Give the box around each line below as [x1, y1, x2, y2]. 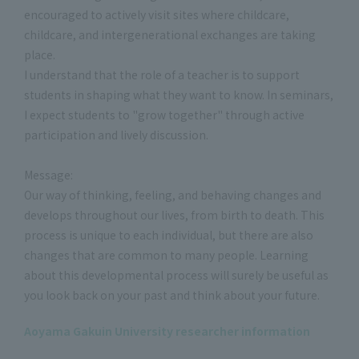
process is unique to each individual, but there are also [24, 227, 313, 243]
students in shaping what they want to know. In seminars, [24, 87, 333, 103]
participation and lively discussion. [24, 127, 208, 143]
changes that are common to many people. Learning [24, 247, 309, 263]
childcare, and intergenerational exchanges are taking [24, 26, 316, 42]
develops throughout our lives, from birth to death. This [24, 207, 325, 223]
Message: [24, 167, 73, 183]
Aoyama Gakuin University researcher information [24, 323, 310, 339]
